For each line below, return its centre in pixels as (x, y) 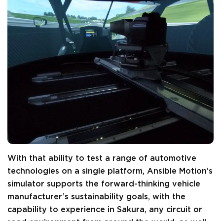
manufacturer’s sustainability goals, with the (96, 197)
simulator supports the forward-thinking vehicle (104, 184)
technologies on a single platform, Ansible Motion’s (110, 171)
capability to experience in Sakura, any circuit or (105, 209)
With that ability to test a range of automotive (102, 158)
